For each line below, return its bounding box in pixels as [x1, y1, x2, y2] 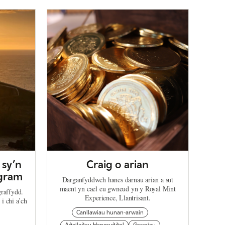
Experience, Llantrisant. [84, 193, 151, 203]
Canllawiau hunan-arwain [76, 209, 144, 216]
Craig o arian [86, 158, 149, 171]
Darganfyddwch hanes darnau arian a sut [62, 175, 173, 185]
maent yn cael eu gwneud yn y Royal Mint [59, 184, 176, 194]
